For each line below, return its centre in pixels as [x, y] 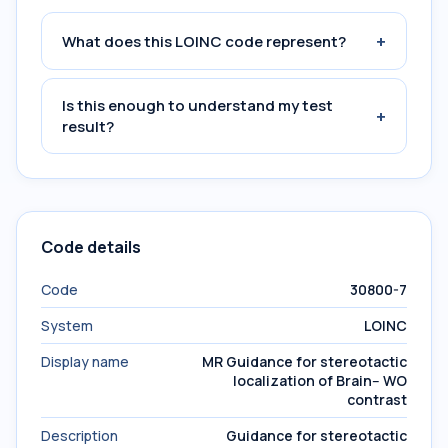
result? [88, 126]
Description [79, 435]
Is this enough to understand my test [197, 105]
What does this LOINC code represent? [204, 41]
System [67, 325]
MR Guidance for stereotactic [304, 361]
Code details [91, 247]
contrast [377, 399]
